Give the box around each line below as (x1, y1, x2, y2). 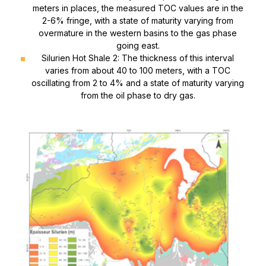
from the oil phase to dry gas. (80, 90, 195, 101)
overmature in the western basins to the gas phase (39, 28, 237, 39)
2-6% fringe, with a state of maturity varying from (42, 15, 234, 26)
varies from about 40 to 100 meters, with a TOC (45, 65, 231, 76)
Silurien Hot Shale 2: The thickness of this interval (42, 53, 235, 64)
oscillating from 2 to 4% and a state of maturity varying (31, 78, 245, 88)
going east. (116, 40, 160, 51)
